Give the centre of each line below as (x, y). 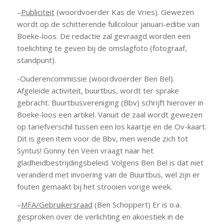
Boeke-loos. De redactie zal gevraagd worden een (103, 36)
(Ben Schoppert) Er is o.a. (136, 205)
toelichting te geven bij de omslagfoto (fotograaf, (102, 48)
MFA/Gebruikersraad (56, 205)
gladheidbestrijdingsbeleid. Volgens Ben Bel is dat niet (110, 162)
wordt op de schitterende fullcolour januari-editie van (108, 24)
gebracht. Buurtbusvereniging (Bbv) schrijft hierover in (110, 102)
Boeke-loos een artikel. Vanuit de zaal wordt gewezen (109, 114)
